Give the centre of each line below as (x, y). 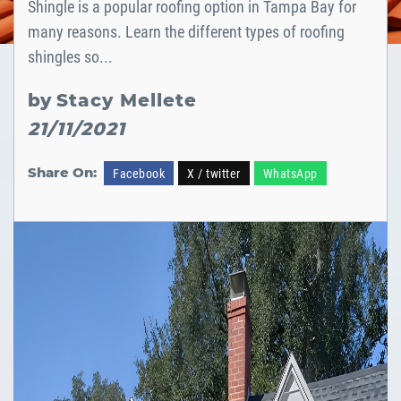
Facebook (139, 173)
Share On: (62, 173)
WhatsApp (290, 173)
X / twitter (214, 173)
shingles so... (70, 56)
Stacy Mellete (130, 100)
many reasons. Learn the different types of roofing (186, 31)
